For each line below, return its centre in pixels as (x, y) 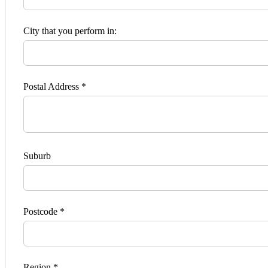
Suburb (37, 156)
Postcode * (44, 212)
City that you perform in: (70, 31)
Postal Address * (55, 87)
